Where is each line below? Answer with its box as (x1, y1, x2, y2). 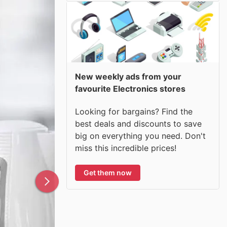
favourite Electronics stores (75, 84, 185, 94)
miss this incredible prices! (75, 142, 176, 153)
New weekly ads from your (75, 71, 181, 82)
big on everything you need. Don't (75, 130, 206, 141)
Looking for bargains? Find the (75, 106, 193, 117)
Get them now (84, 168, 132, 177)
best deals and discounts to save (75, 118, 202, 129)
